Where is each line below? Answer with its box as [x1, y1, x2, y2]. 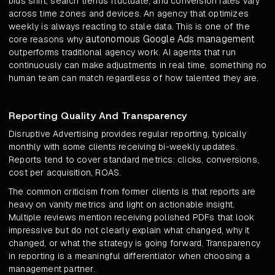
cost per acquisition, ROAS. [9, 167, 122, 179]
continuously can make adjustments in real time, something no [9, 60, 267, 71]
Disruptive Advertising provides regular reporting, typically [9, 128, 247, 140]
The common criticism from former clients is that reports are [9, 186, 256, 198]
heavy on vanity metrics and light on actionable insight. [9, 199, 235, 211]
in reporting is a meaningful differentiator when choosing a [9, 250, 250, 262]
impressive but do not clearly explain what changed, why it [9, 225, 250, 236]
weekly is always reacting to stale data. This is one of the [9, 21, 250, 33]
